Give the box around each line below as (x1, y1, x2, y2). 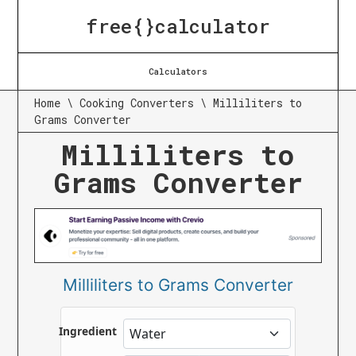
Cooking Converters (79, 95, 195, 110)
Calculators (149, 65, 207, 77)
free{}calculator (86, 14, 270, 39)
